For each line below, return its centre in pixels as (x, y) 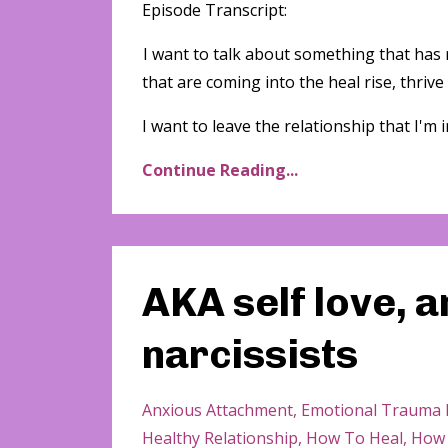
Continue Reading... (220, 169)
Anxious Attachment (217, 409)
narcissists (250, 353)
